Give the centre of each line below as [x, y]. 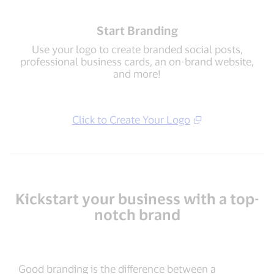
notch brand [137, 215]
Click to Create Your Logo [131, 120]
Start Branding [137, 31]
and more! [137, 74]
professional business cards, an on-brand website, [137, 61]
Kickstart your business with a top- [137, 199]
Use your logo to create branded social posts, [137, 49]
